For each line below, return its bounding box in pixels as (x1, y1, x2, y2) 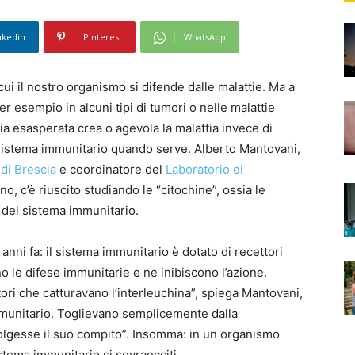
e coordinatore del (56, 162, 166, 177)
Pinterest (83, 31, 122, 44)
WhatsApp (184, 31, 226, 44)
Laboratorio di (166, 162, 243, 177)
